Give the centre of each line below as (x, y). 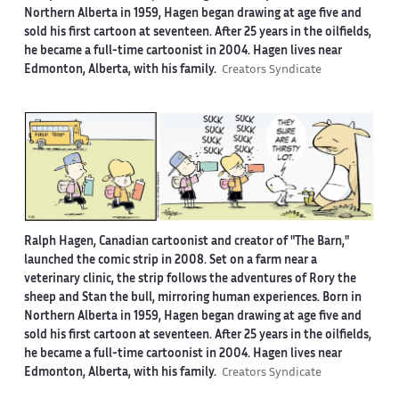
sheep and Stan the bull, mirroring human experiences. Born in (192, 298)
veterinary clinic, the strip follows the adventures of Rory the (190, 279)
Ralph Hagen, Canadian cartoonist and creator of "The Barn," (186, 242)
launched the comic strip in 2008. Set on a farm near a (170, 261)
